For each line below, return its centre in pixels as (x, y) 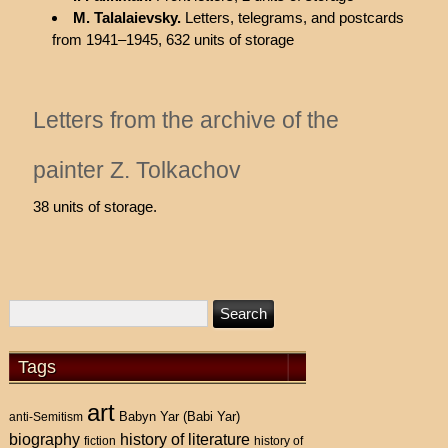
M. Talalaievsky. (128, 18)
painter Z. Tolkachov (136, 170)
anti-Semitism (46, 417)
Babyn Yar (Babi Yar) (180, 417)
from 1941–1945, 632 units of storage (172, 40)
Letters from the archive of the (185, 120)
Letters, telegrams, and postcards (294, 18)
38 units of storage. (94, 206)
